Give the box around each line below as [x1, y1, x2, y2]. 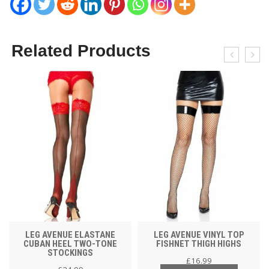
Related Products [11, 41, 151, 60]
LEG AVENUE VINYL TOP [153, 229, 244, 240]
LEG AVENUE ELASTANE [25, 229, 115, 240]
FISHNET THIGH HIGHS [156, 238, 241, 249]
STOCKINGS [47, 247, 93, 258]
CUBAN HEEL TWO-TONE [23, 238, 117, 249]
